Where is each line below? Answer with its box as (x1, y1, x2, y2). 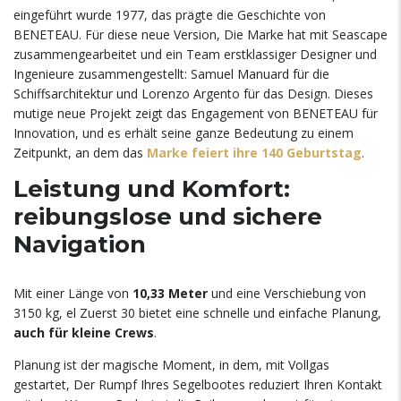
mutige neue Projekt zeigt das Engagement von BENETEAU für (13, 105, 378, 122)
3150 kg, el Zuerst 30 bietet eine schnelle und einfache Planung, (13, 304, 381, 321)
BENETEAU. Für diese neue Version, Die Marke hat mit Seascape (13, 26, 388, 43)
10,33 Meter (132, 285, 208, 302)
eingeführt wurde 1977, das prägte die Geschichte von (13, 6, 326, 23)
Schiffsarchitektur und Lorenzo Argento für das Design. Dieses (13, 85, 373, 102)
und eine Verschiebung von (208, 285, 366, 302)
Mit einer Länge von (13, 285, 132, 302)
